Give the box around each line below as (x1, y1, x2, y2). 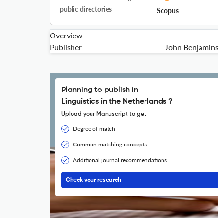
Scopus (157, 6, 179, 15)
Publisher (50, 42, 82, 52)
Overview (50, 31, 83, 40)
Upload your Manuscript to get (61, 111, 146, 117)
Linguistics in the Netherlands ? (61, 98, 173, 106)
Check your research (66, 177, 121, 183)
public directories (60, 5, 112, 13)
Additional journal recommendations (73, 156, 167, 163)
